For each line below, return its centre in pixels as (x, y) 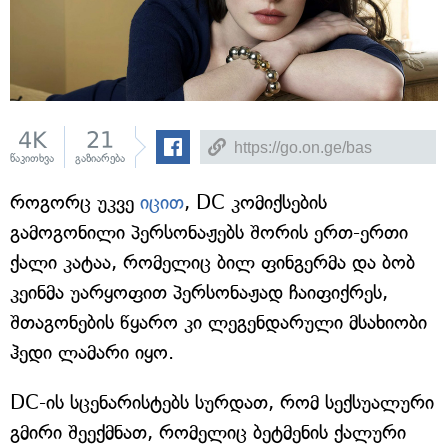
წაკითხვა (32, 158)
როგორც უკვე (75, 202)
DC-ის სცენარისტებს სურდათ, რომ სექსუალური (222, 402)
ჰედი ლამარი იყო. (92, 352)
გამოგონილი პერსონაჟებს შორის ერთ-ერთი (209, 232)
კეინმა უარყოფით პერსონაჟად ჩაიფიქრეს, (199, 292)
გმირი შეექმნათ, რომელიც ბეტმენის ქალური (208, 432)
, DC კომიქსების (255, 202)
